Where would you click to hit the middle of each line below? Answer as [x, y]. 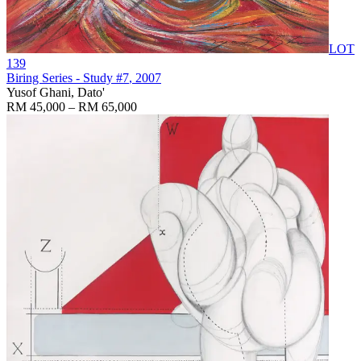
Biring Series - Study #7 [68, 77]
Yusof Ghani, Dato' [56, 92]
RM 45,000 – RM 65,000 [72, 106]
